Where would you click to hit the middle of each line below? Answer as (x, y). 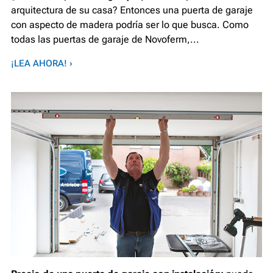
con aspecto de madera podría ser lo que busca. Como (130, 25)
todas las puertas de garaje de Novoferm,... (105, 40)
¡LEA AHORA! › (42, 64)
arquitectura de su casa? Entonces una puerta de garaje (132, 10)
